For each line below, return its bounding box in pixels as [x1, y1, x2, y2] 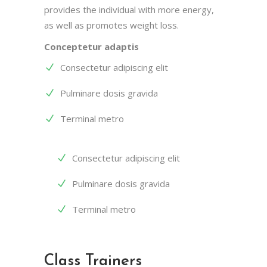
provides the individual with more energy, [44, 4, 214, 15]
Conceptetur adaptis [44, 41, 139, 52]
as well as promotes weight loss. [44, 19, 179, 31]
